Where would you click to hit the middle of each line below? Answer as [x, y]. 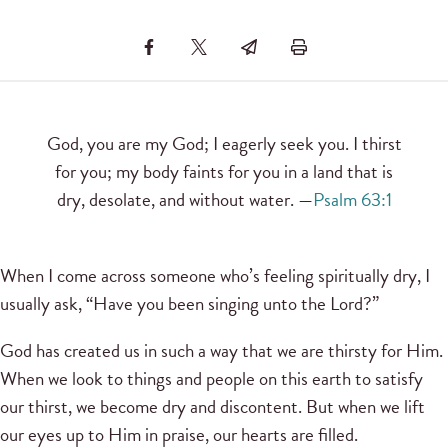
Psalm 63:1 [352, 200]
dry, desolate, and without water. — [184, 200]
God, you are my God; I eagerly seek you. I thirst [224, 144]
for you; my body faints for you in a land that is [224, 172]
